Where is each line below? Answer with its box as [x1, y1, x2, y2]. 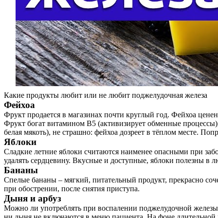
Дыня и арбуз [4, 193, 61, 203]
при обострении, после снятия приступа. [4, 184, 140, 193]
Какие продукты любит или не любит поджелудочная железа [4, 91, 207, 99]
